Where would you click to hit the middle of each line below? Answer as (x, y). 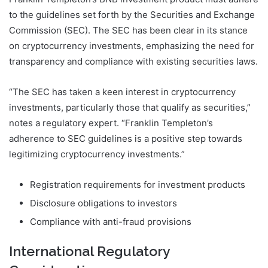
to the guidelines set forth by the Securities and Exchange (132, 14)
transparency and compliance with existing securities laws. (133, 61)
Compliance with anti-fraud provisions (111, 221)
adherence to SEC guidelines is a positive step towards (126, 138)
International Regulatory (89, 251)
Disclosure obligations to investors (103, 203)
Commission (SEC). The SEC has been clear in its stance (128, 30)
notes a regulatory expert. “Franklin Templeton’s (111, 123)
